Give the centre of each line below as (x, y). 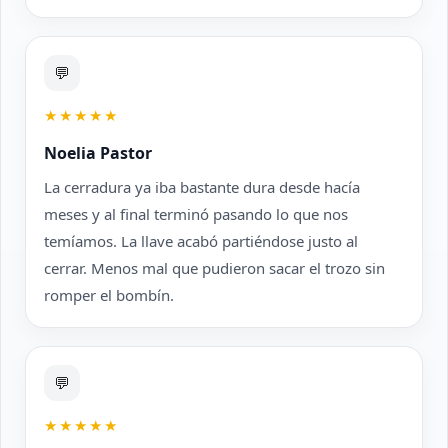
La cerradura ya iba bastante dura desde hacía (202, 187)
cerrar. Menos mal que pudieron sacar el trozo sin (214, 268)
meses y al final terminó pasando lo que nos (196, 214)
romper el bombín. (109, 295)
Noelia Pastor (98, 153)
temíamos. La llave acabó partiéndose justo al (201, 241)
